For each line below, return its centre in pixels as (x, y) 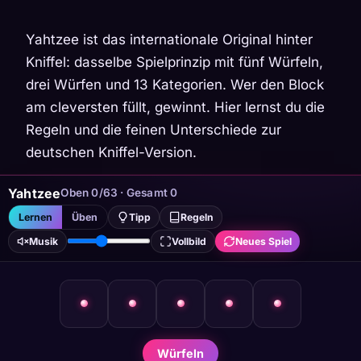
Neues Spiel (263, 241)
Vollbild (189, 241)
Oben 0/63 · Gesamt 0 (119, 193)
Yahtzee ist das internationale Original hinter (169, 39)
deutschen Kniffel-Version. (111, 152)
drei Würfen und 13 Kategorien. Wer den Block (175, 84)
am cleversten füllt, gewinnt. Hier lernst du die (175, 107)
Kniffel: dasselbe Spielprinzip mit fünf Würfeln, (174, 62)
